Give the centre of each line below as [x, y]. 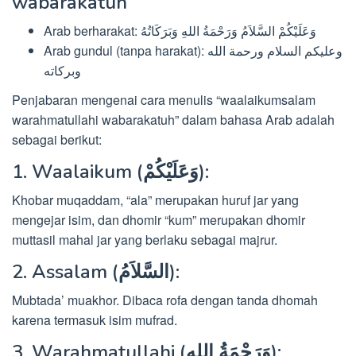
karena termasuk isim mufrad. [95, 319]
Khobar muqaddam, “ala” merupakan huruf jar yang [155, 199]
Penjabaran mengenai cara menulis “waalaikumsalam [164, 99]
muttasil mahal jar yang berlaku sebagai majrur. [145, 239]
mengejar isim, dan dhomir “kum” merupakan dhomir [159, 219]
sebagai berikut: [57, 139]
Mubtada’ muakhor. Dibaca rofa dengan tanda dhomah [165, 300]
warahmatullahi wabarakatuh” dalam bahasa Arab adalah [173, 119]
